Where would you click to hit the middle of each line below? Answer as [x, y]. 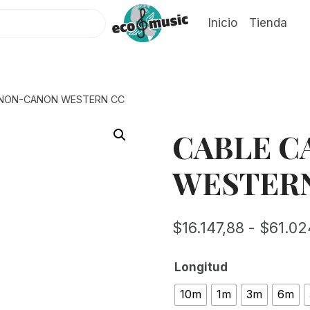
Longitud [201, 267]
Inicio [222, 23]
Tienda [268, 23]
